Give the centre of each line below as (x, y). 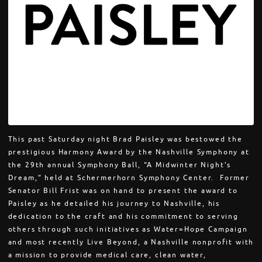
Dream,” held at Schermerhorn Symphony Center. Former (129, 178)
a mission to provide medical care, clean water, (107, 255)
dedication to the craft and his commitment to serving (123, 217)
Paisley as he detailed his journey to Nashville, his (114, 204)
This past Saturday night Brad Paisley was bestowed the (125, 139)
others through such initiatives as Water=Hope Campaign (128, 230)
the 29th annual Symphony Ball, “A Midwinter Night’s (120, 165)
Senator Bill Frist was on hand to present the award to (123, 191)
